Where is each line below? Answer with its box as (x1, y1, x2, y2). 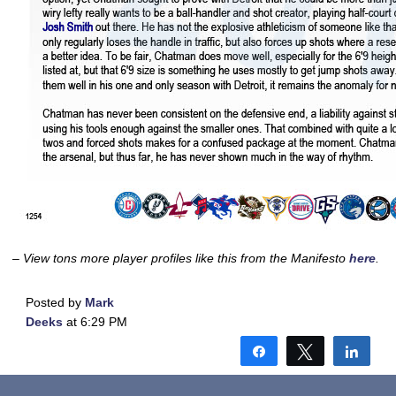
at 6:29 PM (63, 315, 127, 329)
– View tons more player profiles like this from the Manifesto (12, 251, 349, 265)
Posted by (26, 295, 85, 309)
